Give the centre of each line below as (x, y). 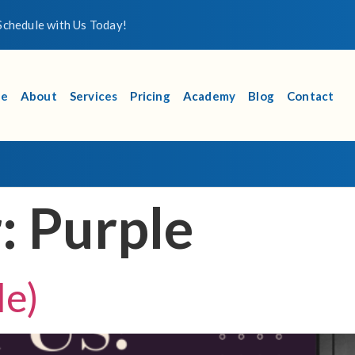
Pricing (150, 95)
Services (94, 95)
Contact (310, 95)
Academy (209, 95)
